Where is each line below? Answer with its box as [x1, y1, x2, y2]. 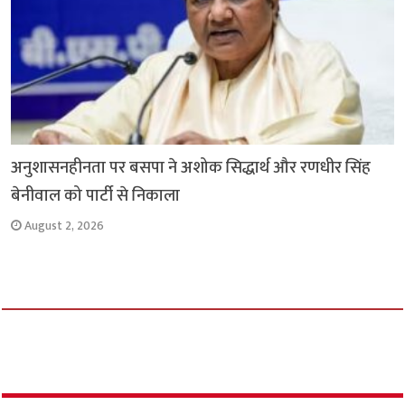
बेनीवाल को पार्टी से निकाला [11, 182, 181, 211]
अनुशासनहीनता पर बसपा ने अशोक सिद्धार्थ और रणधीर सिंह [11, 154, 372, 183]
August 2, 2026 [24, 216, 105, 237]
